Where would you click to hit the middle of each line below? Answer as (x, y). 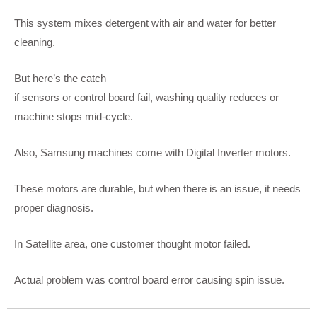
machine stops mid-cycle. (74, 116)
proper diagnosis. (54, 207)
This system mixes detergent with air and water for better (145, 23)
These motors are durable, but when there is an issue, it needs (157, 188)
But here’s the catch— (65, 78)
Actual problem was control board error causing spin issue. (149, 279)
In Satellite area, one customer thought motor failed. (132, 243)
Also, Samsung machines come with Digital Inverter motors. (152, 152)
